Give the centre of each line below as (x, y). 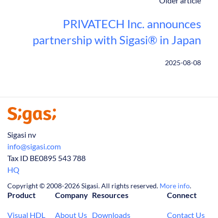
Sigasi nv (22, 135)
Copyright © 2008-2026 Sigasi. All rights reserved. (83, 186)
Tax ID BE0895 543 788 (46, 158)
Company (72, 195)
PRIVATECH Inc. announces (132, 24)
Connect (182, 195)
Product (21, 195)
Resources (110, 195)
